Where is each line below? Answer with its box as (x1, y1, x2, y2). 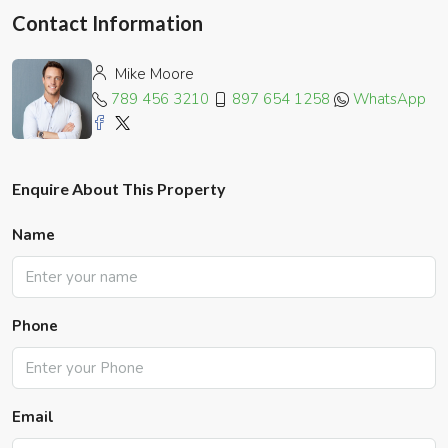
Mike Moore (111, 63, 194, 84)
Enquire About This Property (12, 179, 226, 199)
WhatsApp (353, 88, 426, 109)
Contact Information (12, 11, 203, 36)
